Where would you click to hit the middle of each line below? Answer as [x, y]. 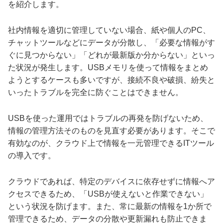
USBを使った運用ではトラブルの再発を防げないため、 [108, 118]
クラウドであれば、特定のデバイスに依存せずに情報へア [111, 182]
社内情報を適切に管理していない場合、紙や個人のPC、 [109, 30]
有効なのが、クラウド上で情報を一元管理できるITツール [111, 143]
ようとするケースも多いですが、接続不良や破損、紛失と [111, 80]
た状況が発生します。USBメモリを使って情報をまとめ [108, 68]
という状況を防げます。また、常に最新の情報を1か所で [110, 207]
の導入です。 [32, 156]
